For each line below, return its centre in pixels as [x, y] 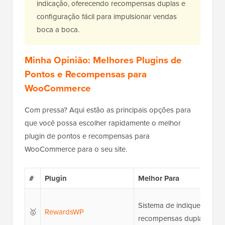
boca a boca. [58, 30]
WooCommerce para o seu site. [76, 149]
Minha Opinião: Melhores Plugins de [103, 60]
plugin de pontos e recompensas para [87, 136]
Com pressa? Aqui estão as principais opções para [108, 110]
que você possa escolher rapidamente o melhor [103, 123]
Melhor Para [158, 179]
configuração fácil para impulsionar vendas [107, 17]
